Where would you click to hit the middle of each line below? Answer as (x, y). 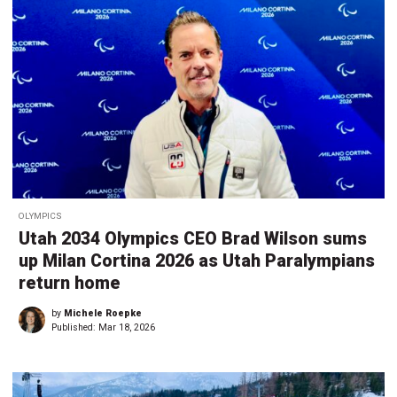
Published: (75, 327)
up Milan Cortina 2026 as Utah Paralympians (197, 261)
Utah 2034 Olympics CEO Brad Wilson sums (193, 238)
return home (70, 283)
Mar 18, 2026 (127, 327)
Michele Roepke (103, 313)
